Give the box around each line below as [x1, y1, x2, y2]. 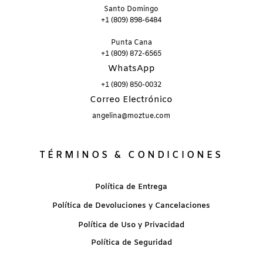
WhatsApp [107, 63, 155, 75]
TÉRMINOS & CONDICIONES [39, 149, 224, 162]
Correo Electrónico [90, 94, 173, 106]
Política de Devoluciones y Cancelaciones [52, 201, 211, 211]
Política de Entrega [95, 182, 168, 193]
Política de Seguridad [90, 238, 172, 248]
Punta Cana [110, 38, 152, 48]
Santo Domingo [104, 5, 159, 15]
